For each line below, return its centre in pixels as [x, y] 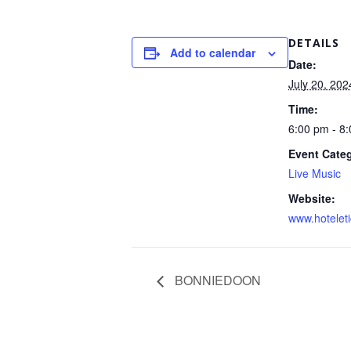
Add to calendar [213, 52]
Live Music [315, 173]
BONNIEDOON [216, 280]
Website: [312, 198]
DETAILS [314, 43]
